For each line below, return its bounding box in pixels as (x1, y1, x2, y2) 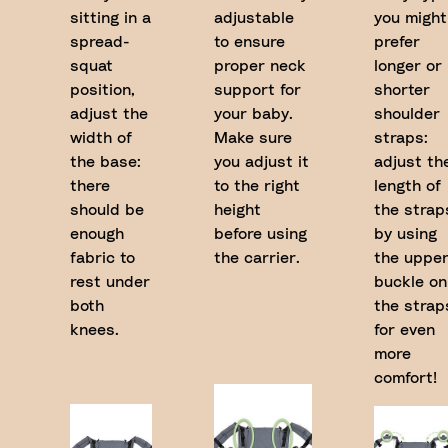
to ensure (214, 34, 285, 50)
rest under (70, 274, 150, 290)
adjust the (70, 106, 148, 122)
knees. (70, 322, 119, 338)
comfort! (374, 370, 437, 386)
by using (374, 226, 437, 242)
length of (374, 178, 441, 194)
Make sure (214, 130, 292, 146)
